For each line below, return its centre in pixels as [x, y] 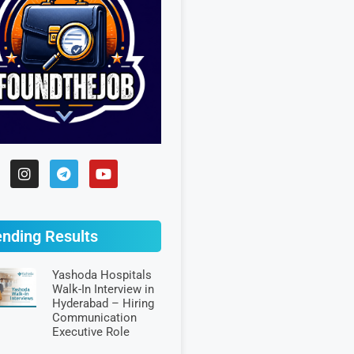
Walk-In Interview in [103, 289]
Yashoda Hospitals [102, 275]
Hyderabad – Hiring [103, 303]
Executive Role [90, 332]
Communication [94, 318]
